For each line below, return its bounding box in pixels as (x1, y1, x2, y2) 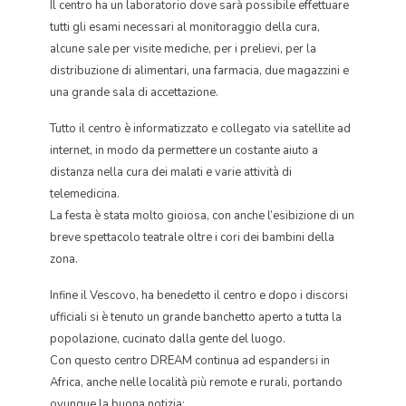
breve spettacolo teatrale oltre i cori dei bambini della (50, 229, 334, 246)
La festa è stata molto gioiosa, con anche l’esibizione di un (50, 208, 354, 224)
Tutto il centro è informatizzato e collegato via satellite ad (50, 121, 351, 137)
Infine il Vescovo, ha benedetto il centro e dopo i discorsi (50, 287, 348, 304)
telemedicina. (50, 186, 120, 202)
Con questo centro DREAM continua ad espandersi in (50, 353, 330, 369)
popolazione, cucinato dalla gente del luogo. (50, 331, 285, 347)
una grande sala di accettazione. (50, 84, 218, 101)
